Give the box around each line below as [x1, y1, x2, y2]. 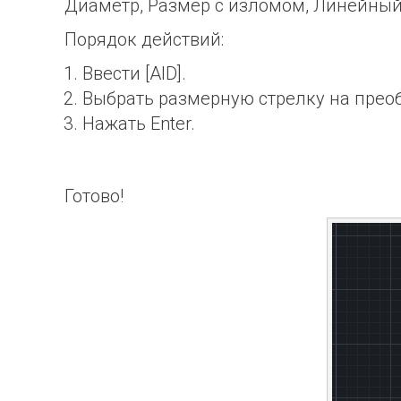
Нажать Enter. [82, 112, 195, 134]
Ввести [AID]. [82, 62, 186, 84]
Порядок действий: [64, 28, 224, 50]
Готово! [64, 184, 124, 207]
